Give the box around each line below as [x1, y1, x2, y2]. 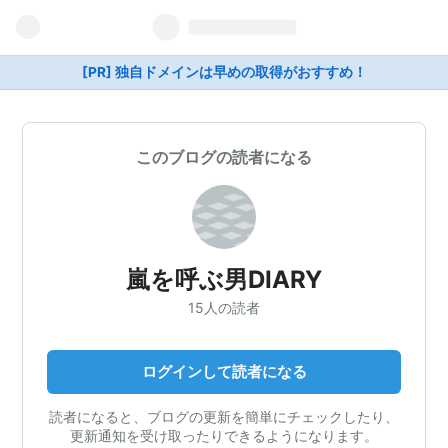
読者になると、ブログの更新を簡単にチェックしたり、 [49, 407, 399, 425]
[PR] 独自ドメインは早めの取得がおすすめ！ [81, 64, 367, 80]
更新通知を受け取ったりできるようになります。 [70, 426, 378, 444]
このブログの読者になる [136, 147, 312, 167]
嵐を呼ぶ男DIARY [126, 265, 322, 294]
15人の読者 [188, 298, 260, 316]
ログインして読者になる [141, 361, 307, 381]
